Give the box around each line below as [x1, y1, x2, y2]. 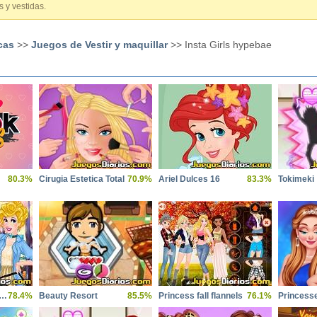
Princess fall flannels [158, 291, 243, 301]
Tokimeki [278, 174, 314, 184]
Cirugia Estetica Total [39, 174, 125, 184]
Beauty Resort [39, 291, 98, 301]
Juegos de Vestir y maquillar [31, 39, 168, 50]
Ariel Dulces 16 [158, 174, 220, 184]
